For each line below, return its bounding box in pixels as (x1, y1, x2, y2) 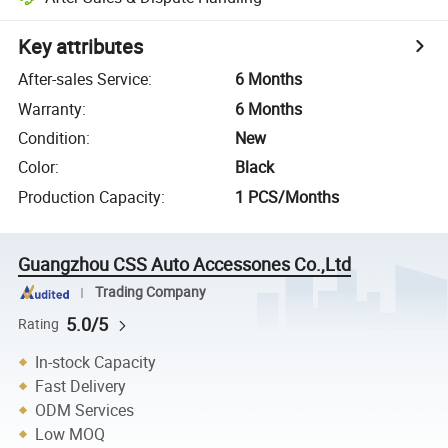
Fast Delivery (35, 375, 127, 397)
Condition (18, 126, 87, 149)
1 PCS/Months (235, 185, 340, 208)
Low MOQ (35, 423, 106, 445)
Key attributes (18, 33, 144, 61)
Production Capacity (18, 185, 162, 208)
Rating (18, 314, 60, 333)
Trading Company (94, 283, 206, 302)
